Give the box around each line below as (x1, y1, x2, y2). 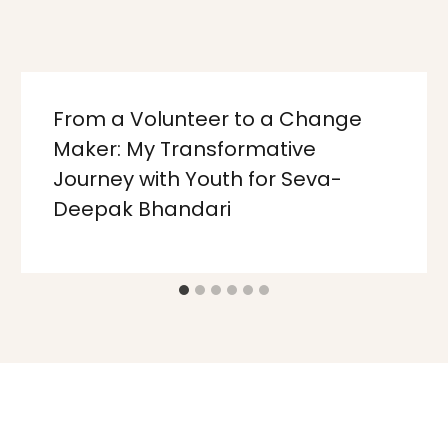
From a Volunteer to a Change (53, 105, 363, 134)
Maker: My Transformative (53, 135, 317, 164)
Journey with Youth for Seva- (53, 165, 343, 194)
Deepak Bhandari (53, 195, 232, 224)
